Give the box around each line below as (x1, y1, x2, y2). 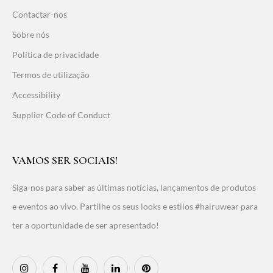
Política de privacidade (12, 49, 99, 60)
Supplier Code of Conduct (12, 109, 110, 120)
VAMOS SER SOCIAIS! (12, 153, 118, 167)
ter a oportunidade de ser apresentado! (12, 219, 159, 230)
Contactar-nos (12, 9, 67, 19)
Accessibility (12, 89, 60, 100)
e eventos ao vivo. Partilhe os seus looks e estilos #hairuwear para (12, 200, 258, 211)
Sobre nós (12, 29, 49, 40)
